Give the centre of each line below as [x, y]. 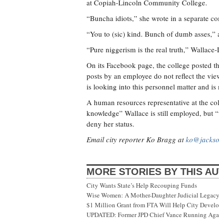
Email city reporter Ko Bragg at [136, 139]
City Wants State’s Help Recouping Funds [142, 185]
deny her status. [110, 124]
